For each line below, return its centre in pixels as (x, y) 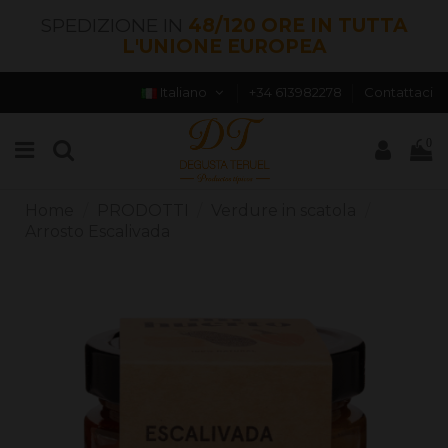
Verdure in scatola (284, 210)
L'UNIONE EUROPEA (224, 46)
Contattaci (398, 92)
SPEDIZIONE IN (114, 25)
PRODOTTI (142, 210)
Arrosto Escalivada (97, 231)
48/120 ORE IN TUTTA (297, 25)
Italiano (184, 92)
